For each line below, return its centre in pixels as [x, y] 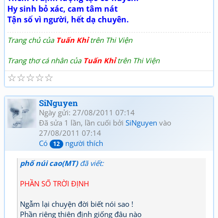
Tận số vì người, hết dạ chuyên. [68, 19]
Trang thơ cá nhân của [45, 60]
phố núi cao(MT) [49, 163]
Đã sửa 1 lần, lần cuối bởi [82, 123]
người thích [83, 143]
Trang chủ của [32, 40]
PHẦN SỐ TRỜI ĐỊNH [54, 183]
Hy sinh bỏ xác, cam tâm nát [63, 9]
